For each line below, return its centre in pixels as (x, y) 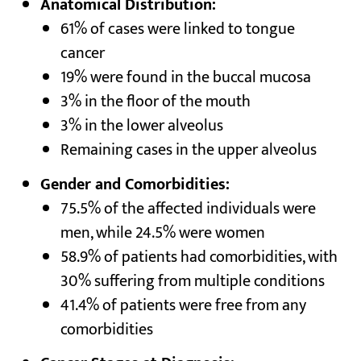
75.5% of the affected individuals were (189, 208)
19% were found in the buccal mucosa (186, 77)
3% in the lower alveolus (142, 125)
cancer (83, 53)
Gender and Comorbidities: (135, 184)
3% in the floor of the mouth (156, 101)
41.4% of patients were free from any (184, 305)
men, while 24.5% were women (163, 232)
